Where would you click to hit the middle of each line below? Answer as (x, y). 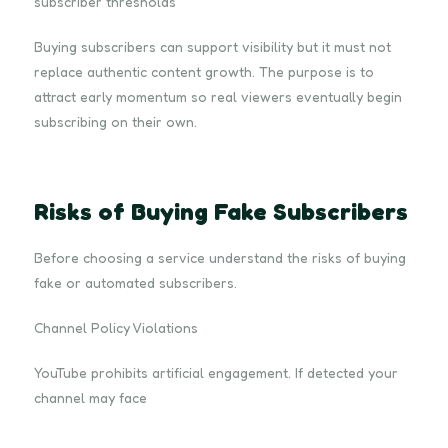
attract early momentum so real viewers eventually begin (218, 96)
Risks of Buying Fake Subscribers (221, 211)
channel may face (90, 397)
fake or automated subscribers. (135, 282)
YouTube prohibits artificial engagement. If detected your (216, 372)
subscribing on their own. (115, 121)
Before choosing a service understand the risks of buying (220, 257)
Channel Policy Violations (116, 327)
